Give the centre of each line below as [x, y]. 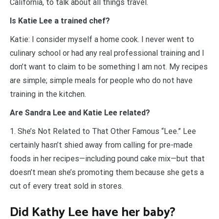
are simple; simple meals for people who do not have [101, 81]
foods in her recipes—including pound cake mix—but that [107, 159]
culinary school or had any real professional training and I [107, 53]
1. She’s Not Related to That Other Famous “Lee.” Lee [103, 131]
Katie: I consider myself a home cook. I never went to [102, 40]
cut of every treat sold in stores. [66, 186]
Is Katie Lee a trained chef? [60, 21]
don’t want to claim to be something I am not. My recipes [109, 67]
